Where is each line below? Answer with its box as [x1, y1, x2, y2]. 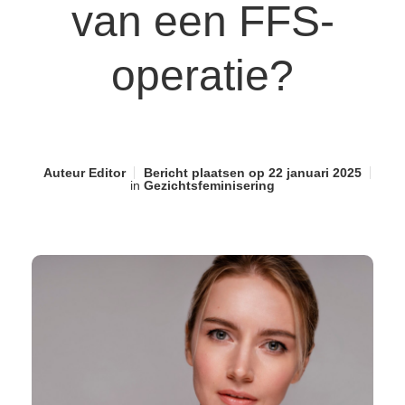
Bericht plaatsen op [144, 165, 265, 181]
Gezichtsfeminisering [144, 178, 275, 193]
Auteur [43, 165, 85, 181]
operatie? [111, 52, 294, 100]
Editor [85, 165, 126, 181]
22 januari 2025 [265, 165, 362, 181]
